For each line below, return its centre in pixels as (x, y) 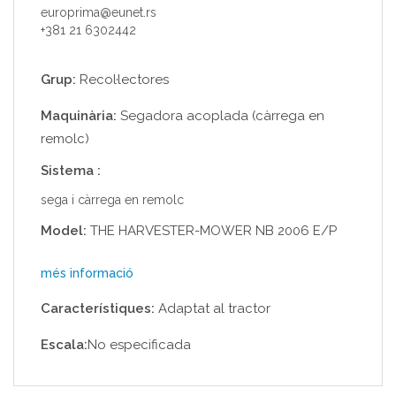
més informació (87, 273)
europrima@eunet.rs (99, 12)
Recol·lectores (122, 80)
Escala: (64, 345)
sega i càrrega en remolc (112, 200)
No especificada (139, 345)
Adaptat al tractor (213, 308)
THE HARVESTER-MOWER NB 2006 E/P (212, 231)
